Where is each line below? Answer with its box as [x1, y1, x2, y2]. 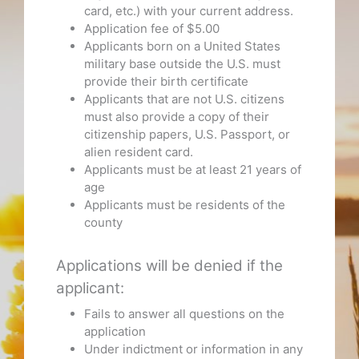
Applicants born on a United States [84, 38, 280, 54]
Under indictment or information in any [84, 341, 303, 357]
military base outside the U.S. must [84, 56, 280, 72]
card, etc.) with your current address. [84, 3, 293, 19]
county [84, 215, 123, 231]
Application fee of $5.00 [84, 21, 220, 37]
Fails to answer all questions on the [84, 305, 284, 321]
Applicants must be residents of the [84, 197, 285, 213]
